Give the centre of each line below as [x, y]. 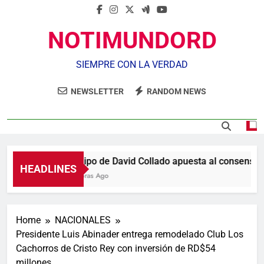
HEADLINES [48, 169]
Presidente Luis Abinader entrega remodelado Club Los [130, 234]
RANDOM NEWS [176, 91]
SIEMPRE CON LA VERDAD [132, 65]
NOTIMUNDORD [132, 40]
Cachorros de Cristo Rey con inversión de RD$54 [116, 248]
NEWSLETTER [97, 91]
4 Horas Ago [81, 176]
